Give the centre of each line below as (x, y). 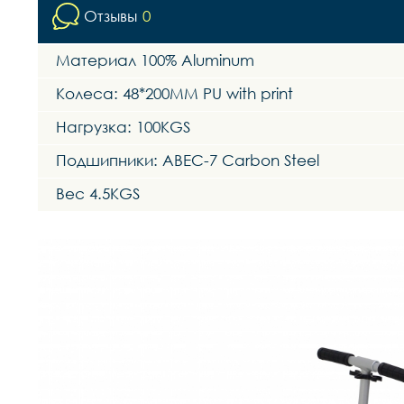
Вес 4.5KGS (98, 194)
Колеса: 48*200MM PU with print (174, 94)
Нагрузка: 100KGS (123, 127)
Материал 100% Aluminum (155, 60)
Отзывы (110, 16)
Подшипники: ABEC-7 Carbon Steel (188, 161)
